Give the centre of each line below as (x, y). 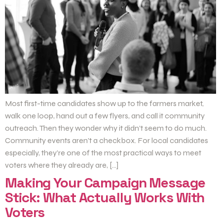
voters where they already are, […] (62, 165)
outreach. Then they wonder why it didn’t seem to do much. (106, 128)
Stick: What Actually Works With (105, 198)
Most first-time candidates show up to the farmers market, (104, 104)
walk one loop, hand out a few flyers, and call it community (105, 116)
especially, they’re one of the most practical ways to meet (103, 153)
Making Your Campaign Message (105, 183)
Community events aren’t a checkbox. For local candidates (107, 141)
